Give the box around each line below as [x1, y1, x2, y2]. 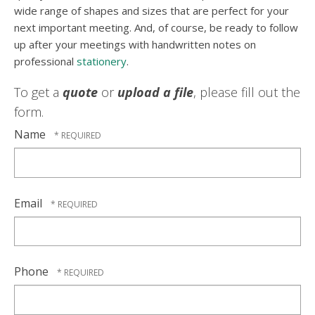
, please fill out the [193, 84, 300, 101]
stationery [77, 54, 127, 69]
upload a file [117, 84, 193, 101]
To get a [14, 84, 63, 101]
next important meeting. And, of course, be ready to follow [14, 20, 298, 35]
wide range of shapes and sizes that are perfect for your [14, 4, 289, 18]
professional [14, 54, 77, 69]
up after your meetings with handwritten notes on [14, 37, 256, 52]
